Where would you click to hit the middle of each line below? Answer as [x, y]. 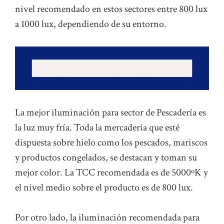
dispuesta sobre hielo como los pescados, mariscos [111, 143]
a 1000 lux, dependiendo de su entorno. [91, 24]
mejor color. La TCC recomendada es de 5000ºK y [111, 173]
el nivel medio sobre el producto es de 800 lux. [104, 188]
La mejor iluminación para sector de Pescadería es [110, 113]
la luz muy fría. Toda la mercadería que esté [97, 128]
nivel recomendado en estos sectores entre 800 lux [111, 9]
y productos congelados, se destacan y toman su [106, 158]
